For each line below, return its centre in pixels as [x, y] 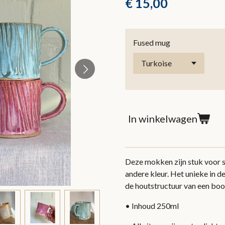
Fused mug [152, 42]
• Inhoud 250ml [152, 205]
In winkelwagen [163, 118]
